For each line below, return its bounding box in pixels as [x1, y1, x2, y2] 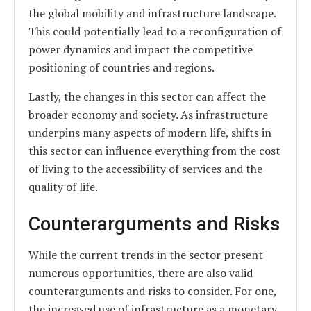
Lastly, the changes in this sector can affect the [28, 89, 266, 105]
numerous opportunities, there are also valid [28, 265, 253, 281]
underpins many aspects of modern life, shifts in [28, 125, 271, 141]
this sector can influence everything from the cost [28, 143, 280, 159]
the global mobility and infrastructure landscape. [28, 6, 276, 22]
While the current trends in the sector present [28, 247, 263, 263]
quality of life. [28, 179, 98, 195]
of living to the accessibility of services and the [28, 161, 262, 177]
